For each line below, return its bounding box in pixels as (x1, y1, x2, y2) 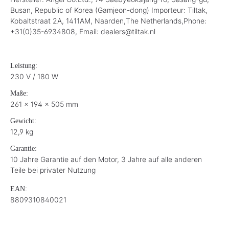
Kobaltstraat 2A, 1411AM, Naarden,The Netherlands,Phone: (10, 16, 207, 25)
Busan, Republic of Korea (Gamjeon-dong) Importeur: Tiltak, (10, 5, 208, 14)
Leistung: (10, 61, 37, 70)
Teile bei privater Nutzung (10, 165, 96, 174)
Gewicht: (10, 117, 36, 125)
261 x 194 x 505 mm (10, 99, 78, 108)
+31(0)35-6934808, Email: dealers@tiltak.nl (10, 27, 155, 36)
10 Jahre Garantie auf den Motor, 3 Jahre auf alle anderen (10, 154, 202, 164)
